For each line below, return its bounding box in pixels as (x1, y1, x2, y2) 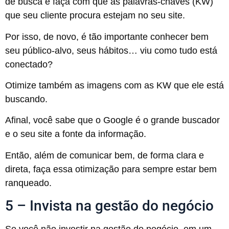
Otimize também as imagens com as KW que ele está (5, 80, 224, 90)
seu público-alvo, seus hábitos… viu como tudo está (5, 45, 217, 56)
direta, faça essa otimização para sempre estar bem (5, 164, 217, 174)
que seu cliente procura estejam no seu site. (5, 10, 185, 21)
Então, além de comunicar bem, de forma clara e (5, 150, 204, 161)
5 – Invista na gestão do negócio (5, 197, 214, 215)
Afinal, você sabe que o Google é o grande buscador (5, 115, 220, 126)
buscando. (5, 94, 48, 104)
